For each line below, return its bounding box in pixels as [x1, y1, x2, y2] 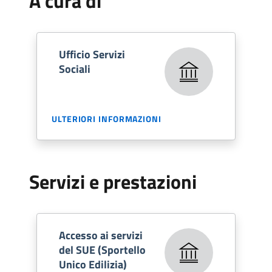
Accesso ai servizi [59, 226, 143, 243]
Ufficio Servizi [59, 46, 125, 63]
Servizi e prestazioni [29, 166, 197, 196]
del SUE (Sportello [59, 241, 146, 258]
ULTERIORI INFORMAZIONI [52, 112, 161, 125]
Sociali [59, 60, 90, 77]
